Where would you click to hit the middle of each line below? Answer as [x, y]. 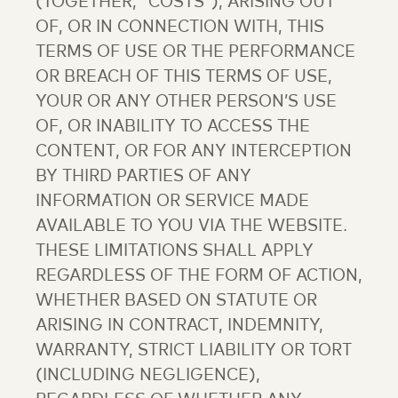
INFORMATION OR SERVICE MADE [172, 202]
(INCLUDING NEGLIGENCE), [148, 376]
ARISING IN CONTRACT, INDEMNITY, [179, 326]
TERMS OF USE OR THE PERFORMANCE [195, 52]
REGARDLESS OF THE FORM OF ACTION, [199, 276]
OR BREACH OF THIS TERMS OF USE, [184, 77]
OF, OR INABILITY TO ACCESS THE [173, 127]
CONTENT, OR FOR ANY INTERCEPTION [194, 152]
